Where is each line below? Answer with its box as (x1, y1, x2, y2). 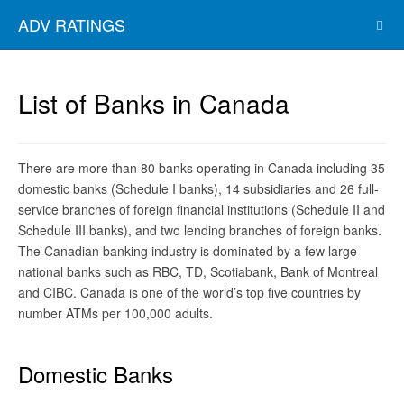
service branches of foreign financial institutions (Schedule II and (18, 200, 385, 218)
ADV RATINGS (18, 13, 125, 36)
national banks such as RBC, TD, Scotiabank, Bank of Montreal (18, 262, 378, 280)
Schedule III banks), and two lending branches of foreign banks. (18, 221, 381, 239)
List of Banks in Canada (18, 85, 289, 121)
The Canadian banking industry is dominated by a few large (18, 242, 357, 260)
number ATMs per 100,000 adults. (18, 304, 213, 322)
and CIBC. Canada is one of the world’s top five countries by (18, 283, 361, 301)
